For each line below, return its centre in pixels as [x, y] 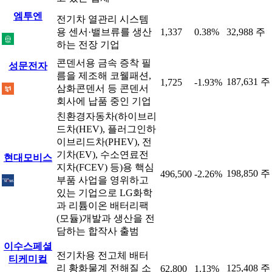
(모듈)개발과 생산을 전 [106, 218]
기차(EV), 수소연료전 [103, 155]
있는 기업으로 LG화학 [104, 193]
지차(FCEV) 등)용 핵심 [105, 167]
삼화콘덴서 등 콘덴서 [103, 88]
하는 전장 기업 [88, 45]
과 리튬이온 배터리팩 [103, 206]
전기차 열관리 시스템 [103, 19]
